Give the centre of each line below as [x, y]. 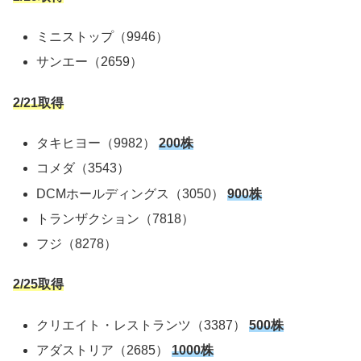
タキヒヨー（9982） [98, 143]
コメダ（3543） [83, 168]
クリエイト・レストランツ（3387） [143, 325]
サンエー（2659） [90, 62]
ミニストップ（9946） [103, 37]
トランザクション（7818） [116, 218]
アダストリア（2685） [104, 350]
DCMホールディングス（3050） [132, 193]
